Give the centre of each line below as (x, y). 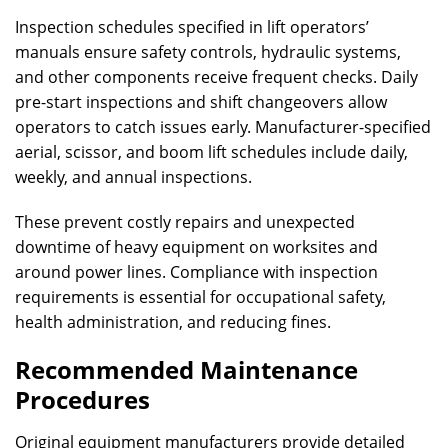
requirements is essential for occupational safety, (200, 297)
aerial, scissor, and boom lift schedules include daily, (211, 152)
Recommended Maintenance (186, 369)
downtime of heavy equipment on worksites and (196, 247)
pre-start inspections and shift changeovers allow (201, 102)
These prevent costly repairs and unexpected (185, 222)
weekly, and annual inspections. (133, 177)
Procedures (82, 399)
